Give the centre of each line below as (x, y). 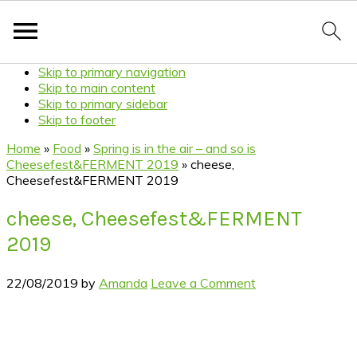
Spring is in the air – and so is (175, 148)
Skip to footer (77, 120)
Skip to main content (97, 88)
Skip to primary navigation (112, 72)
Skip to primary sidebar (103, 104)
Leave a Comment (203, 282)
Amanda (123, 282)
